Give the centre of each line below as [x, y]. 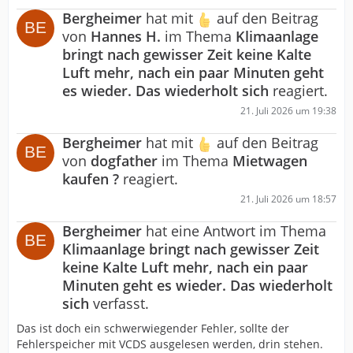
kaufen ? [91, 179]
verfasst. [119, 304]
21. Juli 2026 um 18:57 [288, 199]
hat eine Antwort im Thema [234, 231]
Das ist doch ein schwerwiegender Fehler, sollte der [153, 329]
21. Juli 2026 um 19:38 [288, 111]
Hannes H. [126, 37]
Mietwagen [270, 161]
